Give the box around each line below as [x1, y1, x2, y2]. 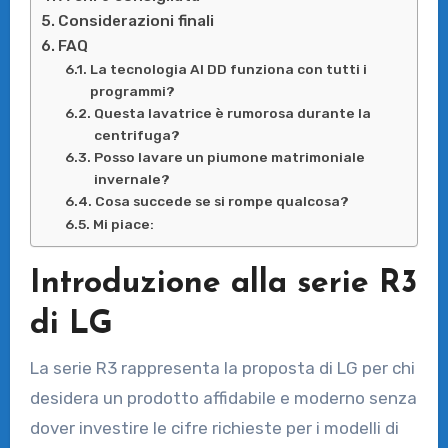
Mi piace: [92, 216, 154, 233]
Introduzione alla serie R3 [29, 268, 417, 301]
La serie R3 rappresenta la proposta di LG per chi [29, 357, 415, 378]
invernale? [93, 171, 170, 188]
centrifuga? [93, 127, 180, 144]
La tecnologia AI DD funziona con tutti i [89, 61, 367, 78]
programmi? [89, 83, 175, 100]
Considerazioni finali [57, 12, 214, 31]
